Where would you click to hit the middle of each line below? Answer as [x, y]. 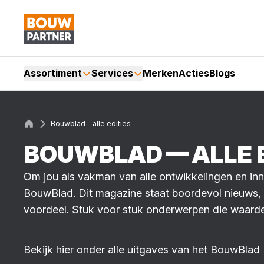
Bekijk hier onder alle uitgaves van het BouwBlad [142, 250]
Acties [194, 73]
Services [112, 73]
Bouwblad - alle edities [91, 123]
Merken [161, 73]
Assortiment [53, 73]
